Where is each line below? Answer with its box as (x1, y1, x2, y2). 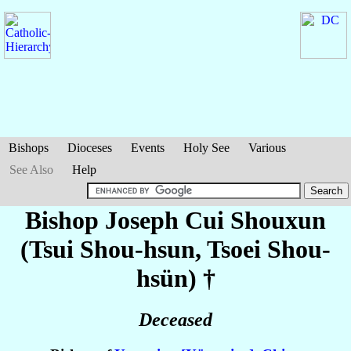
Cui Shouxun (185, 206, 326, 234)
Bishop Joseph (25, 206, 185, 234)
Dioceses (67, 141, 112, 154)
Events (131, 141, 165, 154)
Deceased (139, 309, 212, 331)
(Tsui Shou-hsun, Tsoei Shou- (20, 235, 331, 263)
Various (248, 141, 286, 154)
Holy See (183, 141, 230, 154)
